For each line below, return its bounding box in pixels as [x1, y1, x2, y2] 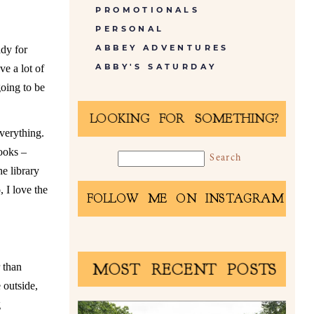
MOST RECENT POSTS [92, 260, 277, 280]
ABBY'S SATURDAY [95, 61, 217, 71]
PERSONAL [95, 23, 165, 34]
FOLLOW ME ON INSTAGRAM [86, 191, 283, 207]
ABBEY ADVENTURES [95, 42, 229, 53]
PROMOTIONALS [95, 4, 200, 15]
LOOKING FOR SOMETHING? [89, 111, 280, 128]
